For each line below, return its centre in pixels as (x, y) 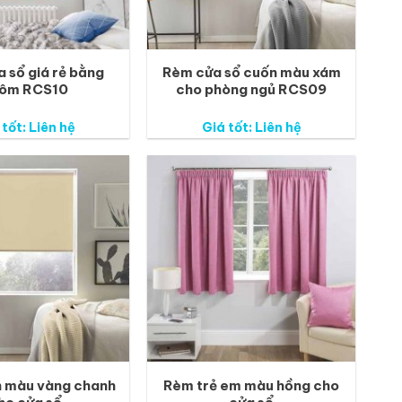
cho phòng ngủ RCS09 (251, 90)
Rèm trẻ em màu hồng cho (251, 385)
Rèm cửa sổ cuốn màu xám (251, 73)
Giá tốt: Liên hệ (251, 127)
